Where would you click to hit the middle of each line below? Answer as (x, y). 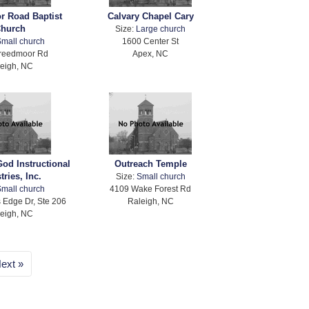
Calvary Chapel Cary (150, 17)
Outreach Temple (150, 164)
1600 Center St (151, 41)
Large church (161, 29)
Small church (161, 177)
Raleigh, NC (150, 201)
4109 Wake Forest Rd (151, 189)
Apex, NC (151, 54)
